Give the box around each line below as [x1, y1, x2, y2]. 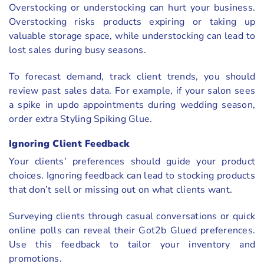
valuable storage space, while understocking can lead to [9, 29, 255, 42]
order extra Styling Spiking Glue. [9, 112, 155, 126]
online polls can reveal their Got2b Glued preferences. [9, 224, 255, 237]
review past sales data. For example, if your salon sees [9, 84, 255, 97]
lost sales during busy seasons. [9, 43, 148, 57]
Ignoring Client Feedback [9, 137, 129, 151]
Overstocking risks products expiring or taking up [9, 15, 255, 28]
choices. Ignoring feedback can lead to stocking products [9, 169, 255, 183]
